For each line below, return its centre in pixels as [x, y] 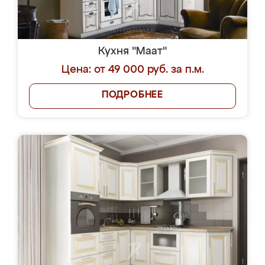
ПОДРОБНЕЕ [132, 95]
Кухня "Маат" [132, 51]
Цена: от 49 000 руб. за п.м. [132, 70]
